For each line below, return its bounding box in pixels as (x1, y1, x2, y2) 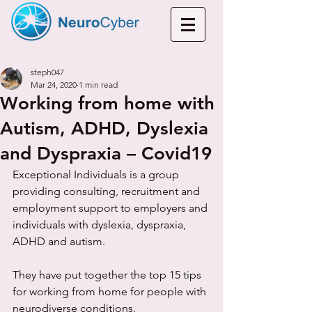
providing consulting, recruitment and (13, 185, 203, 198)
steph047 (31, 67, 64, 77)
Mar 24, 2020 (31, 79, 77, 90)
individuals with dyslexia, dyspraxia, (13, 218, 189, 231)
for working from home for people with (13, 285, 209, 298)
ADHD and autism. (13, 235, 108, 248)
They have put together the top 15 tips (13, 268, 204, 281)
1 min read (79, 79, 118, 90)
